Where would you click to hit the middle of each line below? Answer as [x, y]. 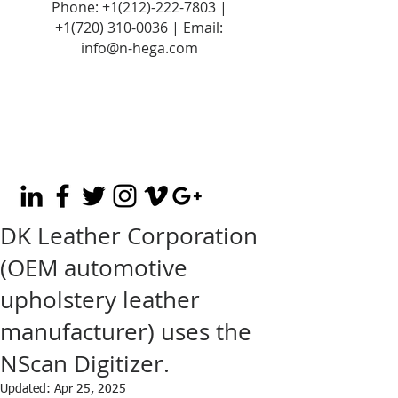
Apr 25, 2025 [90, 389]
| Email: [195, 28]
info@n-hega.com [139, 48]
